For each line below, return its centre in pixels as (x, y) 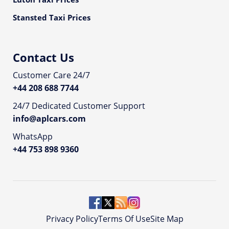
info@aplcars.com (49, 119)
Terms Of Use (124, 219)
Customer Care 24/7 (51, 75)
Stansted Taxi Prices (52, 17)
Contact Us (43, 57)
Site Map (167, 219)
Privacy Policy (72, 219)
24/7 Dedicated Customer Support (79, 106)
